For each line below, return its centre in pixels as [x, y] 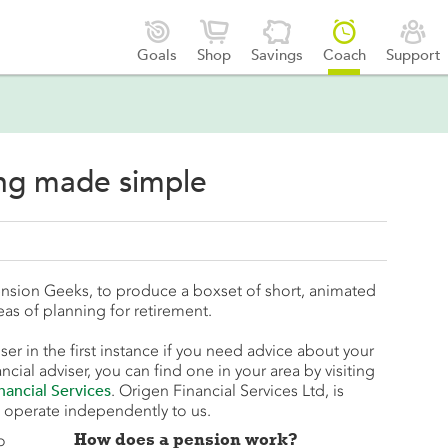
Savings [276, 54]
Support [413, 54]
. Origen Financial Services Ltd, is [227, 390]
